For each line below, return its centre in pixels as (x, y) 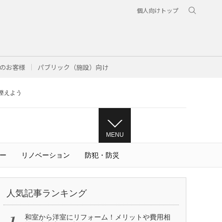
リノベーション (45, 155)
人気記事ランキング (47, 193)
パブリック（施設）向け (73, 67)
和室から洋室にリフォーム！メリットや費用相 (98, 217)
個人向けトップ (158, 10)
